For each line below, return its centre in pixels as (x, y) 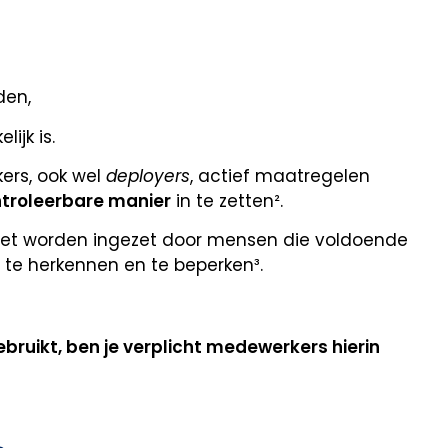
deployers (148, 175)
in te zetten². (227, 200)
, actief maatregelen (280, 175)
